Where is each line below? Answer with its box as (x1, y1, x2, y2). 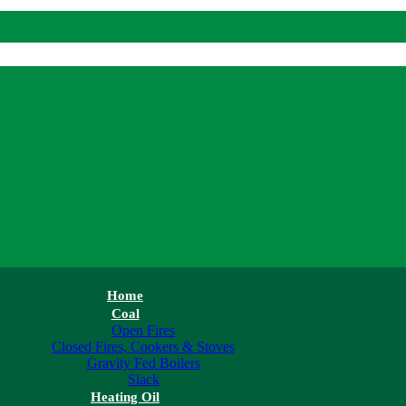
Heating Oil (91, 389, 159, 404)
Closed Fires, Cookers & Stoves (52, 338, 235, 354)
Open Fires (111, 322, 175, 338)
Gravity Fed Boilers (86, 354, 200, 371)
